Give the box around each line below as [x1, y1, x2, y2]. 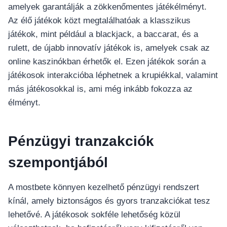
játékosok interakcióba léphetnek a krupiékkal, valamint [8, 70, 218, 81]
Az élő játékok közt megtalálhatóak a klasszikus [8, 16, 191, 26]
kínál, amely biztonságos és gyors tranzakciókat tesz [8, 196, 210, 206]
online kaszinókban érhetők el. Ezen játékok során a [8, 57, 206, 67]
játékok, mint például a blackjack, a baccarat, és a [8, 29, 198, 40]
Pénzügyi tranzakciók [8, 133, 154, 149]
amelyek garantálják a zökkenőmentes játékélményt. [8, 2, 207, 12]
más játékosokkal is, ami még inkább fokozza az [8, 84, 193, 94]
